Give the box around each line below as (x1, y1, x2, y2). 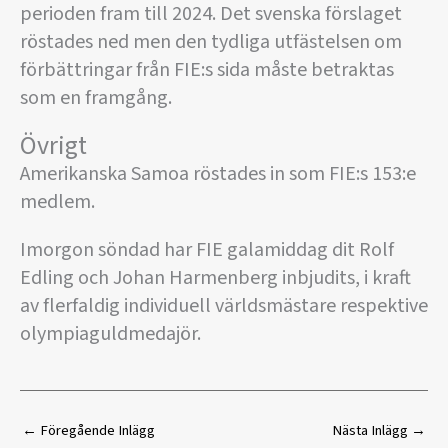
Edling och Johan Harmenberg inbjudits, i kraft (20, 264, 411, 293)
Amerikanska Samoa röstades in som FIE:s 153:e (20, 160, 416, 189)
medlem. (20, 188, 95, 217)
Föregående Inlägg (37, 420, 155, 442)
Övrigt (20, 127, 87, 165)
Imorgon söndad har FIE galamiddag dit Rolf (20, 236, 394, 265)
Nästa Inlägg (332, 420, 411, 442)
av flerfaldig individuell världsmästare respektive (20, 292, 428, 321)
